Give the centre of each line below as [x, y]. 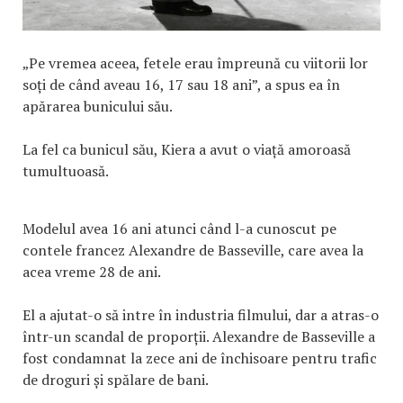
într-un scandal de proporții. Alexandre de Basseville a [199, 336]
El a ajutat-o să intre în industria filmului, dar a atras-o [201, 314]
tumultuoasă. [65, 170]
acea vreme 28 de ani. [93, 271]
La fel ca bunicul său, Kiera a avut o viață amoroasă [187, 149]
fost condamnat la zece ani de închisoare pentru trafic [200, 358]
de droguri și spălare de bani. [116, 379]
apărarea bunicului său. [98, 106]
